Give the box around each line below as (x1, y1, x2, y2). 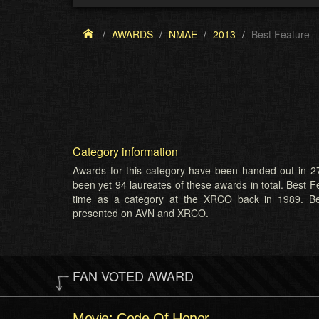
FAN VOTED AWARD (73, 266, 194, 285)
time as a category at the (73, 192, 204, 206)
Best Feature (251, 27, 310, 41)
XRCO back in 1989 (203, 192, 301, 206)
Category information (73, 143, 178, 159)
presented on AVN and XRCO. (73, 206, 209, 220)
